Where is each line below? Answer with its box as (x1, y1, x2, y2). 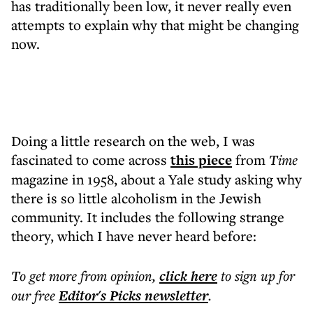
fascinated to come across (11, 150, 170, 169)
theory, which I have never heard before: (11, 226, 256, 245)
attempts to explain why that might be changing (11, 15, 299, 34)
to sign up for (221, 266, 295, 285)
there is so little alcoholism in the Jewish (11, 189, 261, 208)
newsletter (141, 286, 208, 305)
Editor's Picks (59, 286, 141, 305)
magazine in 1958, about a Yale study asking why (11, 170, 302, 189)
